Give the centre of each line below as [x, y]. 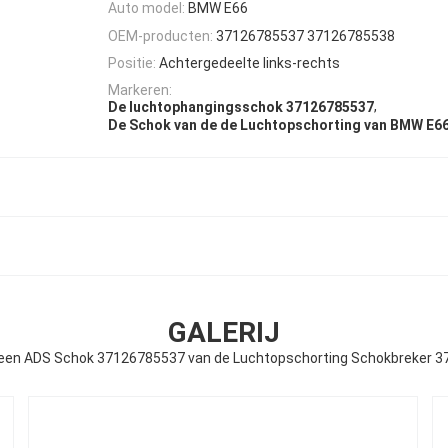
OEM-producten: [160, 35]
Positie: [132, 62]
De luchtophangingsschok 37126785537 [241, 107]
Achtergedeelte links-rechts [249, 62]
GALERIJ [224, 332]
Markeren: [140, 90]
